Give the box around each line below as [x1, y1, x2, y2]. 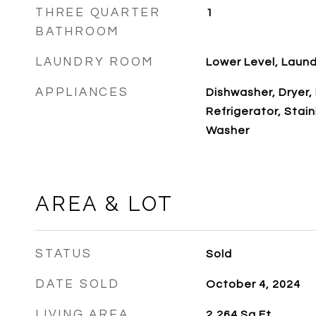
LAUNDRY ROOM [35, 56, 154, 68]
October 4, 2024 [205, 279, 300, 290]
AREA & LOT [35, 192, 174, 216]
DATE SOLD [35, 278, 120, 291]
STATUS [35, 248, 92, 260]
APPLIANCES [35, 86, 129, 99]
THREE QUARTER [35, 6, 161, 19]
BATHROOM [35, 25, 119, 38]
